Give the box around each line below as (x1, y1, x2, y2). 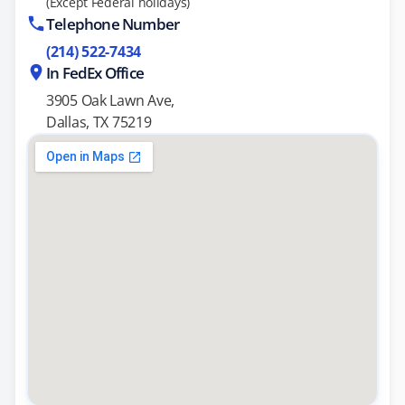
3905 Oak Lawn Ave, (46, 90, 174, 110)
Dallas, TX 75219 (46, 112, 152, 132)
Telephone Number (46, 14, 180, 34)
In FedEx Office (46, 62, 144, 83)
